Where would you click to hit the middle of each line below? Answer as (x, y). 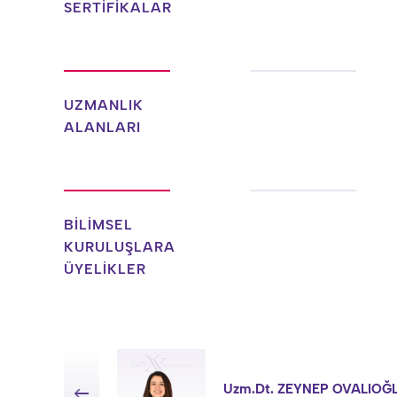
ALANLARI (102, 127)
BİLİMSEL (98, 225)
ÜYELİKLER (105, 269)
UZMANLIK (104, 105)
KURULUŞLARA (120, 247)
